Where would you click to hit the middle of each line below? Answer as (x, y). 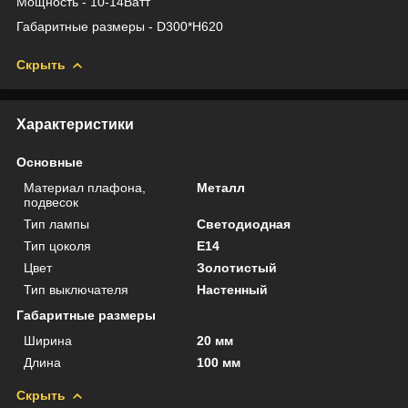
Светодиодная (244, 224)
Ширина (48, 340)
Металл (221, 187)
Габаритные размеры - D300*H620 (120, 26)
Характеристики (75, 124)
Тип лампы (56, 224)
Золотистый (237, 267)
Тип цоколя (57, 245)
